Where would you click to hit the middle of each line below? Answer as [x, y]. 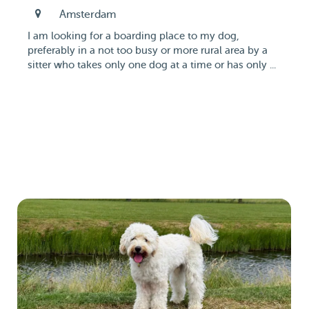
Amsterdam [87, 14]
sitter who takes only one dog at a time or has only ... [152, 65]
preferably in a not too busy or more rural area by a [148, 51]
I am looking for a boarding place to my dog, [133, 36]
